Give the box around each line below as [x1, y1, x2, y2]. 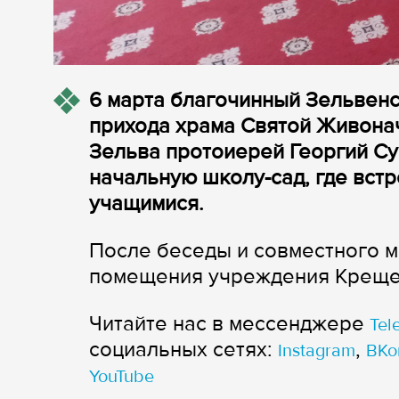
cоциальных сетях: [89, 337, 278, 363]
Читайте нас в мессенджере [89, 311, 370, 338]
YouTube [89, 366, 154, 388]
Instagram [278, 340, 355, 362]
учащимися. [89, 191, 209, 217]
